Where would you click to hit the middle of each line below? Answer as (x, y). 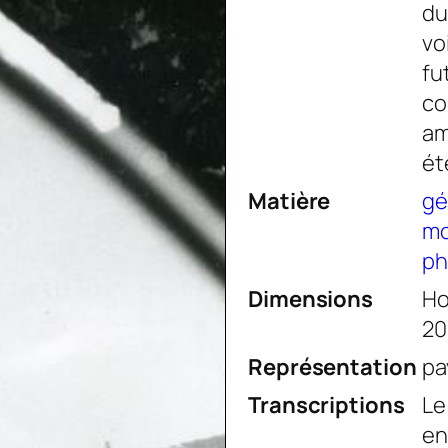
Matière (289, 201)
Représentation (332, 367)
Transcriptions (326, 405)
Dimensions (310, 299)
